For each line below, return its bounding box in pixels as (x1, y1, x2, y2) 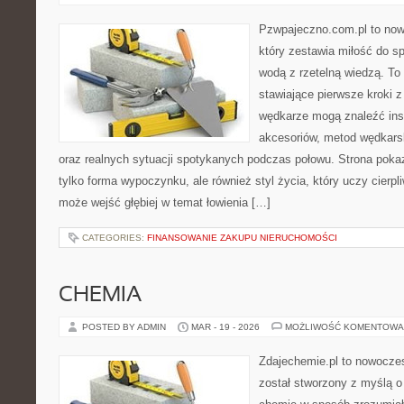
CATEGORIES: (82, 233, 147, 243)
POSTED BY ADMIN (82, 322, 169, 332)
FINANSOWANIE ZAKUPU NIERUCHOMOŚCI (147, 233, 337, 243)
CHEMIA (59, 286, 142, 306)
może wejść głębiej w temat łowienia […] (59, 196, 271, 209)
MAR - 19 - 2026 (191, 322, 260, 332)
